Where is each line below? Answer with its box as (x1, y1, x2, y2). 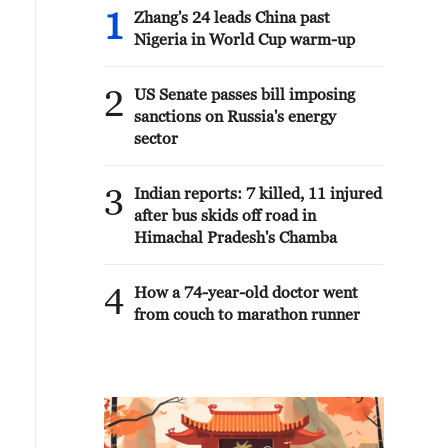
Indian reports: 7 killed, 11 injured (134, 184, 382, 202)
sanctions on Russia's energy (134, 107, 336, 125)
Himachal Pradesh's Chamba (134, 228, 337, 246)
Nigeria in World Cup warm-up (134, 30, 355, 48)
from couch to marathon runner (134, 305, 360, 323)
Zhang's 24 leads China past (134, 8, 330, 26)
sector (134, 129, 178, 147)
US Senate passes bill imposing (134, 85, 355, 103)
